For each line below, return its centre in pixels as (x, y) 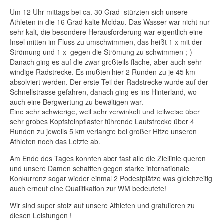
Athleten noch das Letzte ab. (55, 141)
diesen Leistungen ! (41, 215)
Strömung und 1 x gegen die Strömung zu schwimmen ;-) (101, 52)
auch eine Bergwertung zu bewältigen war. (77, 101)
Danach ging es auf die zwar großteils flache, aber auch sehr (106, 61)
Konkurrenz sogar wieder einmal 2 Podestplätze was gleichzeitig (111, 178)
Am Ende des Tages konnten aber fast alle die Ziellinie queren (108, 158)
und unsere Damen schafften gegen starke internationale (100, 168)
